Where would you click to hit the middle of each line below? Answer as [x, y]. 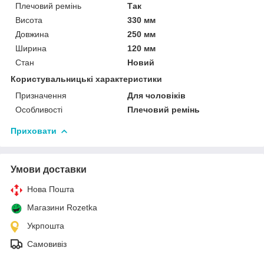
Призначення [41, 95]
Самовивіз [47, 244]
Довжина [32, 34]
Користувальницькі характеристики [86, 79]
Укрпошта [46, 225]
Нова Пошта [51, 189]
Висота [29, 20]
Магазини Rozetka [62, 207]
